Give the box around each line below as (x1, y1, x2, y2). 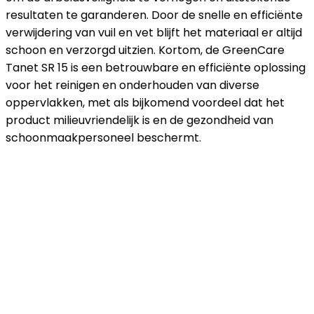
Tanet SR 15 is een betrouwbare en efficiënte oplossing (6, 59, 306, 76)
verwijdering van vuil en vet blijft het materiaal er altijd (6, 24, 302, 41)
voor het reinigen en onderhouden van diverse (6, 76, 259, 93)
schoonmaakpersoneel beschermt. (6, 129, 201, 146)
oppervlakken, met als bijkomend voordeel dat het (6, 94, 285, 111)
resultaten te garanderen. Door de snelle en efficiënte (6, 6, 303, 23)
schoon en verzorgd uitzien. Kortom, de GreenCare (6, 41, 285, 58)
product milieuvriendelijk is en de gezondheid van (6, 111, 273, 128)
